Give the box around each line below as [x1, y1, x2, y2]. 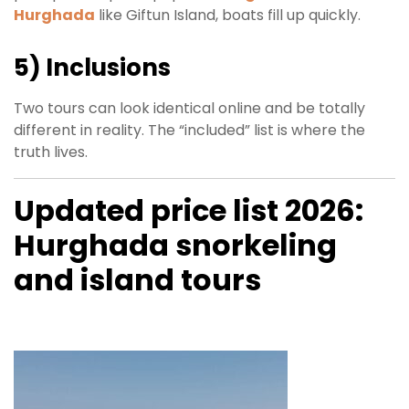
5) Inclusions [14, 51, 171, 85]
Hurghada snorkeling [14, 225, 337, 267]
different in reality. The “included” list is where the [14, 120, 365, 142]
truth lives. [14, 142, 88, 163]
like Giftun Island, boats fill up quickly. [95, 5, 361, 26]
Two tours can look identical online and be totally [14, 98, 365, 120]
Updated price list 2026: [14, 190, 363, 232]
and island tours [14, 259, 261, 301]
